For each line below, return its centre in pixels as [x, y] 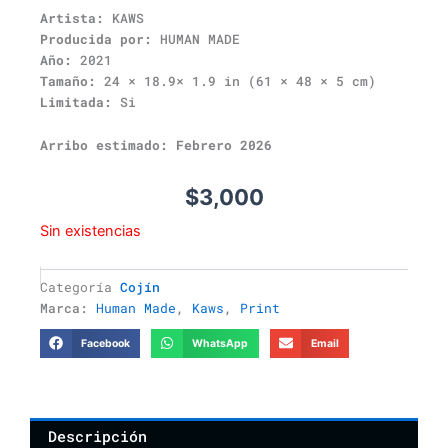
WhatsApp [220, 343]
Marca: [68, 307]
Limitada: [76, 101]
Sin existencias [90, 231]
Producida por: [96, 38]
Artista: [72, 17]
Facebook [105, 343]
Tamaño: [68, 80]
